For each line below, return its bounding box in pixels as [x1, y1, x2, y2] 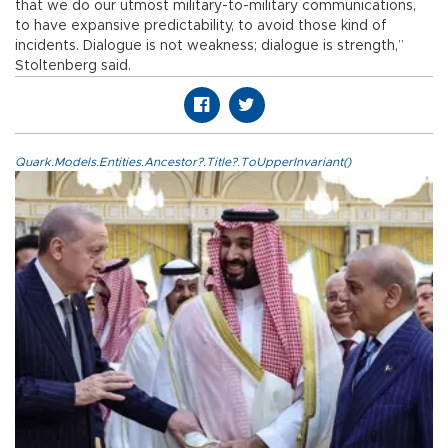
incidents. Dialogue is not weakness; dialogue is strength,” [15, 38, 404, 53]
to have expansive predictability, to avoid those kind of [15, 18, 387, 33]
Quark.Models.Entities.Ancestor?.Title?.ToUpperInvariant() [15, 155, 351, 168]
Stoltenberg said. [15, 58, 131, 73]
